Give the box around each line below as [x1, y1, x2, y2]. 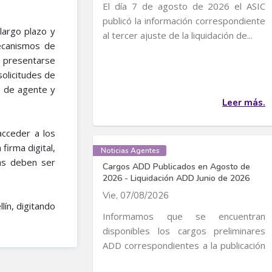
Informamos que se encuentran [103, 210, 266, 222]
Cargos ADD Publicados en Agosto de [103, 161, 251, 172]
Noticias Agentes [101, 146, 160, 155]
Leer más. [222, 97, 266, 109]
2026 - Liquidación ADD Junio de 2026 [103, 172, 250, 184]
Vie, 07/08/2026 [103, 189, 169, 202]
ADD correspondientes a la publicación [103, 239, 266, 251]
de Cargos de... [103, 254, 165, 266]
